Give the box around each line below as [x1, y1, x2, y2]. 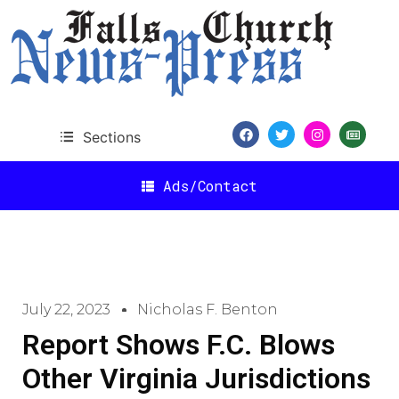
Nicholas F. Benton [137, 301, 278, 318]
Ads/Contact [163, 175, 257, 195]
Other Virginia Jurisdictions [22, 362, 370, 395]
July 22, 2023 [22, 301, 110, 318]
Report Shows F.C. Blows [22, 328, 335, 362]
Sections [82, 127, 141, 146]
